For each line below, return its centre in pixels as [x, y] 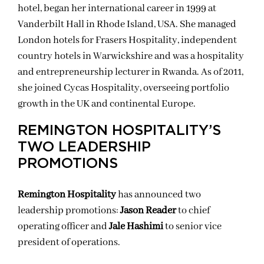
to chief [193, 211]
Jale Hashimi [136, 227]
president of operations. [69, 242]
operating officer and [63, 227]
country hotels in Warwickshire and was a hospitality [131, 56]
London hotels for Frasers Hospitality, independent [127, 40]
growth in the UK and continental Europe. [107, 104]
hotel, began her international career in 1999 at [117, 9]
